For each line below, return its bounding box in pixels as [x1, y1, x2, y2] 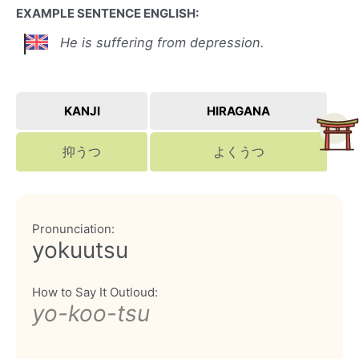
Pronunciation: [32, 220, 115, 236]
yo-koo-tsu [32, 299, 150, 327]
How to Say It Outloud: [32, 284, 158, 300]
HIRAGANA [207, 103, 270, 119]
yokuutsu [32, 236, 128, 264]
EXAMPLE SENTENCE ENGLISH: [16, 6, 199, 22]
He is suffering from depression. [60, 34, 264, 51]
